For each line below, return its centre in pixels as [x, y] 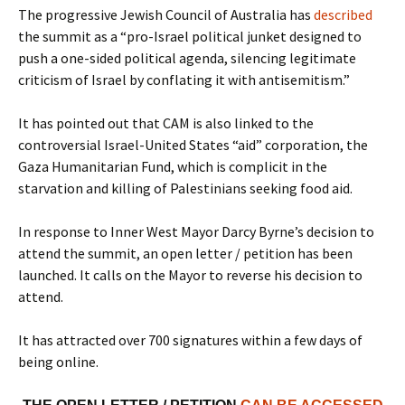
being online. [58, 362]
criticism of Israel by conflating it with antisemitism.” [184, 80]
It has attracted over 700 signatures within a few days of [190, 340]
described [343, 14]
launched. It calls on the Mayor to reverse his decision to [190, 275]
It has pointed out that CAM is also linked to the [166, 123]
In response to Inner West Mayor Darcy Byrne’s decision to [196, 231]
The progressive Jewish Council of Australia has [166, 14]
